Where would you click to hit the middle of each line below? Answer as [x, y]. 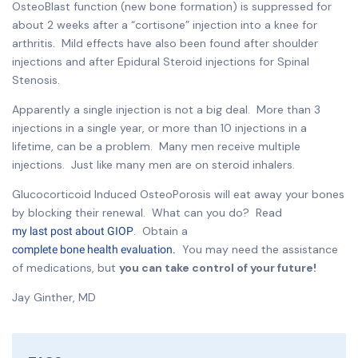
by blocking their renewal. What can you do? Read [147, 212]
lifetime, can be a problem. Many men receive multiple [156, 146]
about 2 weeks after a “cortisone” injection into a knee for [165, 24]
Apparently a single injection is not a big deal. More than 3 [166, 109]
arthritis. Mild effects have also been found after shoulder [165, 43]
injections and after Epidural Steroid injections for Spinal [161, 61]
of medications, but [66, 267]
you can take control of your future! [218, 267]
